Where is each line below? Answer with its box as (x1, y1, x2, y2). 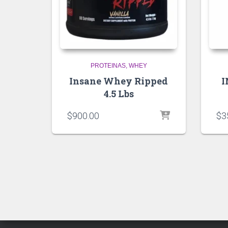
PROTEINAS (90, 62, 126, 69)
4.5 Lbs (103, 87, 134, 100)
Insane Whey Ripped (69, 74, 168, 87)
